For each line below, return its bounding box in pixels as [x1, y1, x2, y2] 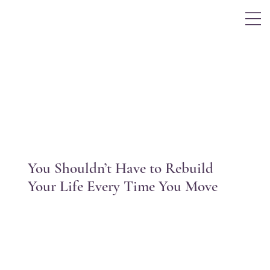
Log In [227, 11, 245, 19]
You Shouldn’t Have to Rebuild [27, 159, 213, 178]
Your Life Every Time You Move [27, 177, 218, 196]
